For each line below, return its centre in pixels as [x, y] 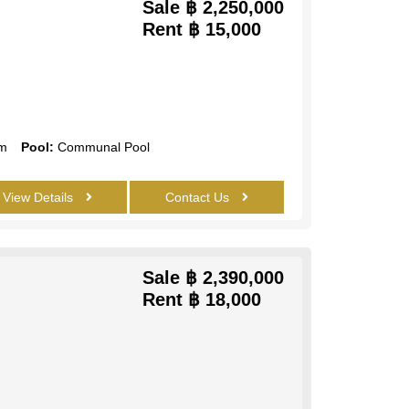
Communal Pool [101, 147]
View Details [40, 197]
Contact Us [199, 197]
